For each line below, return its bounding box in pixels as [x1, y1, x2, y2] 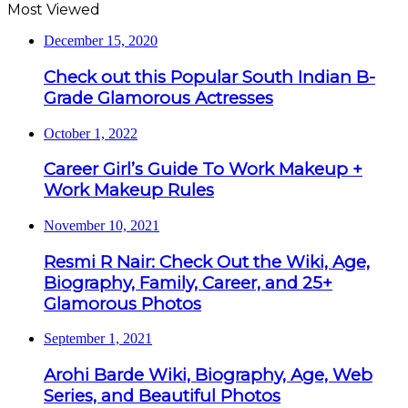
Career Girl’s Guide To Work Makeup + [44, 158, 362, 180]
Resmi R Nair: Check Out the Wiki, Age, [44, 250, 370, 272]
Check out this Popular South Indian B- [44, 66, 375, 87]
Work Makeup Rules [44, 179, 214, 201]
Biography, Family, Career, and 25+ [44, 271, 332, 293]
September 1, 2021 [44, 331, 152, 347]
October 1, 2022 [44, 125, 138, 141]
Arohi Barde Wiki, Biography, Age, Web [44, 364, 372, 386]
